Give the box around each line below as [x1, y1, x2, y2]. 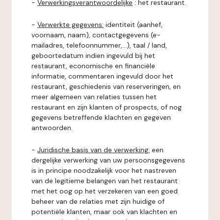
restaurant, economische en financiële [31, 61, 155, 70]
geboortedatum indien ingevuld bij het [31, 51, 155, 60]
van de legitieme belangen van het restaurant [31, 176, 178, 185]
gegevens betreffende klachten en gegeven [31, 113, 171, 122]
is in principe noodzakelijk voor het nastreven [31, 166, 176, 175]
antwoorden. [31, 123, 73, 132]
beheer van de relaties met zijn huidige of [31, 197, 165, 206]
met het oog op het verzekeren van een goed [31, 187, 178, 195]
